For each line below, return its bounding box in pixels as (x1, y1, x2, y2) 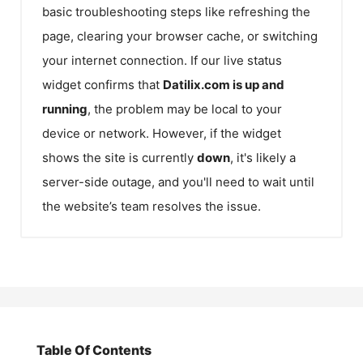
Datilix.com (163, 76, 230, 92)
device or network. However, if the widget (42, 125, 281, 141)
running (42, 100, 88, 117)
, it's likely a (230, 149, 296, 165)
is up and (230, 76, 284, 92)
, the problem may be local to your (88, 100, 282, 117)
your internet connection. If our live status (42, 52, 282, 68)
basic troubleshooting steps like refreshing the (42, 3, 310, 19)
